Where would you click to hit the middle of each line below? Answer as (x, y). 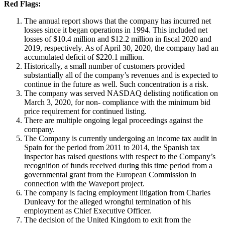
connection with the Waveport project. (84, 183)
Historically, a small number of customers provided (104, 66)
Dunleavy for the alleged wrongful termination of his (107, 201)
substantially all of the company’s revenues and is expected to (121, 75)
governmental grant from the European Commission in (110, 174)
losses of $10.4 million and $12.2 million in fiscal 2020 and (118, 39)
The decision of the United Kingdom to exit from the (107, 219)
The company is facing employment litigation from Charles (117, 192)
